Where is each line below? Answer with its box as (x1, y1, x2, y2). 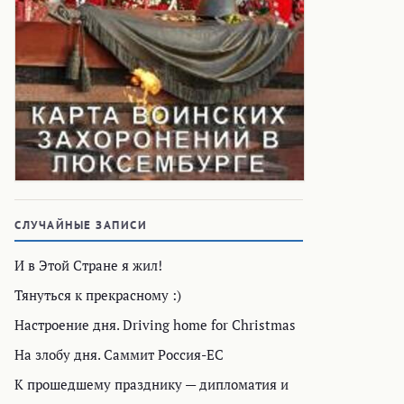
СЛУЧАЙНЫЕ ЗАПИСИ (14, 217, 147, 234)
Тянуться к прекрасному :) (14, 286, 181, 305)
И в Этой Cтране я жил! (14, 256, 162, 275)
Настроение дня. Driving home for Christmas (14, 316, 296, 335)
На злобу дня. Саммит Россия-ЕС (14, 345, 224, 364)
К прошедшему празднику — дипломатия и (14, 375, 289, 394)
